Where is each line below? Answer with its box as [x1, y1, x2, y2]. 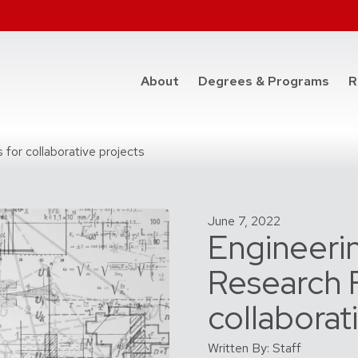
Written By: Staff [208, 339, 301, 356]
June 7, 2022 [208, 212, 280, 229]
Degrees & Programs [198, 73, 329, 90]
